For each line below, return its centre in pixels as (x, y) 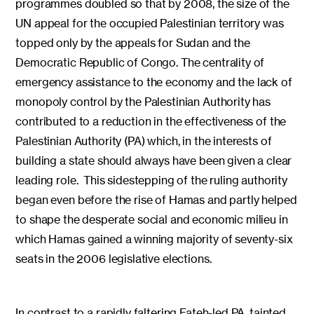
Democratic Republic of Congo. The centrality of (140, 63)
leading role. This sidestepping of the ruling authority (151, 180)
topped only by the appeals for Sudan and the (133, 43)
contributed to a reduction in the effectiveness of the (151, 122)
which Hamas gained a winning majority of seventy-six (154, 239)
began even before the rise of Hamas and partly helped (156, 200)
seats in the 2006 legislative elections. (114, 259)
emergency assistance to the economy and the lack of (154, 82)
